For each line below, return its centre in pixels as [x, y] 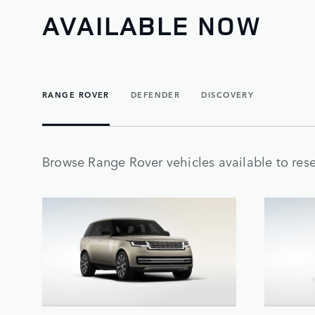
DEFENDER [155, 95]
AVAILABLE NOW [152, 25]
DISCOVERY [228, 95]
